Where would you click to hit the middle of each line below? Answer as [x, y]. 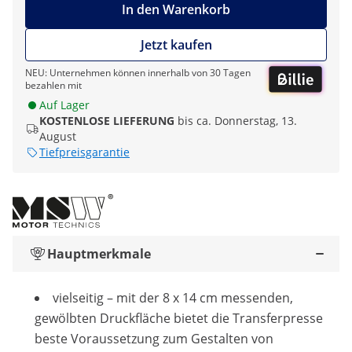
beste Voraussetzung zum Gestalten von [154, 339]
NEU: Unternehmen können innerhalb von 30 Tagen [138, 73]
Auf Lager [64, 105]
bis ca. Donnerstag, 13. [237, 121]
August [58, 137]
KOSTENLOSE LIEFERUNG [107, 121]
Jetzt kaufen [176, 45]
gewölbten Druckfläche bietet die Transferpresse [179, 319]
